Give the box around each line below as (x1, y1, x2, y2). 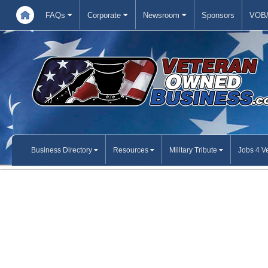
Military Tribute (169, 146, 219, 154)
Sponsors (202, 11, 234, 20)
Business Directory (31, 146, 94, 154)
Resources (113, 146, 150, 154)
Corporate (87, 11, 123, 20)
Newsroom (143, 11, 182, 20)
